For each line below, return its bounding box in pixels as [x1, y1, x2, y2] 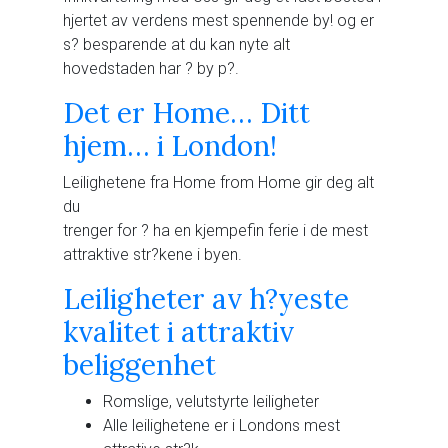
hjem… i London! [63, 128, 277, 164]
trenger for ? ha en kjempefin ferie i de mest [63, 221, 368, 240]
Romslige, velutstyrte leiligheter [103, 392, 319, 411]
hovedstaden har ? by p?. [63, 59, 239, 78]
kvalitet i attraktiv [63, 314, 294, 350]
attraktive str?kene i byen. [63, 245, 242, 264]
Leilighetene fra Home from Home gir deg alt [63, 173, 374, 192]
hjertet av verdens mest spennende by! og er [63, 11, 374, 30]
